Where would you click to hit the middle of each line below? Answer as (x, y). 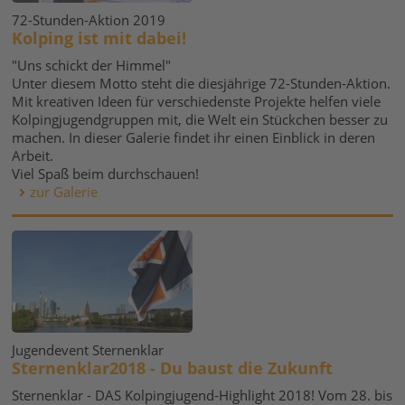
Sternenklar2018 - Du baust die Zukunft (173, 368)
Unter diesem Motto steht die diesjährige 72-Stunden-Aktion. (202, 83)
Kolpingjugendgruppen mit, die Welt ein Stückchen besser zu (200, 119)
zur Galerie (64, 192)
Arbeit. (33, 155)
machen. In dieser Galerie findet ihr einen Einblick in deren (194, 137)
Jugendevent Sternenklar (88, 350)
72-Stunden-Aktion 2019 (89, 20)
